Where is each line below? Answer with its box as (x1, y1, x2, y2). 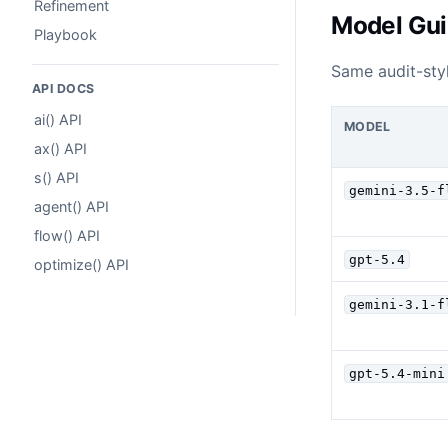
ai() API (34, 111, 82, 129)
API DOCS (32, 81, 95, 97)
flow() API (34, 226, 100, 244)
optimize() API (34, 255, 129, 273)
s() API (34, 169, 79, 187)
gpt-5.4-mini (348, 366, 445, 382)
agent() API (34, 198, 109, 215)
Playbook (34, 25, 97, 43)
